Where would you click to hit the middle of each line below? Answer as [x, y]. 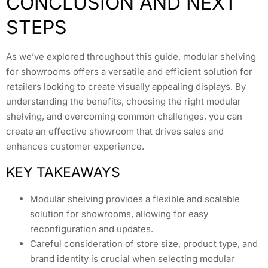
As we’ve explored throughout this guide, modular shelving [131, 57]
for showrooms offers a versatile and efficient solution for [129, 72]
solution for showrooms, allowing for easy [119, 214]
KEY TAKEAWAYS [63, 172]
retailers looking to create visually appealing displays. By [126, 87]
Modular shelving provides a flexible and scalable [135, 199]
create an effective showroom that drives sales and [115, 132]
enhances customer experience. [75, 147]
